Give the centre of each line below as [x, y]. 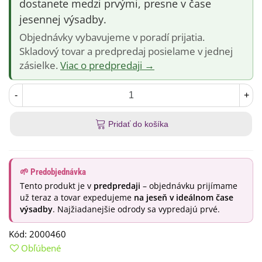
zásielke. [40, 65]
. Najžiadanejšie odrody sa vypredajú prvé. [136, 209]
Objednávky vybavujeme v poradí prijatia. [112, 37]
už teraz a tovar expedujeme [77, 198]
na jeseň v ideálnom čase [184, 198]
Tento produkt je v [57, 186]
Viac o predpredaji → [107, 65]
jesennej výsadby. [63, 19]
